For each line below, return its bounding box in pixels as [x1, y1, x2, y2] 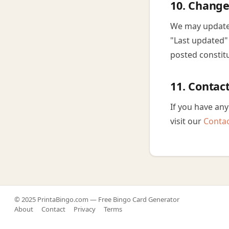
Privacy [74, 204, 96, 214]
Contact [41, 204, 65, 214]
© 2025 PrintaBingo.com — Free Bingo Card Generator [14, 195, 179, 204]
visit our [170, 116, 203, 127]
